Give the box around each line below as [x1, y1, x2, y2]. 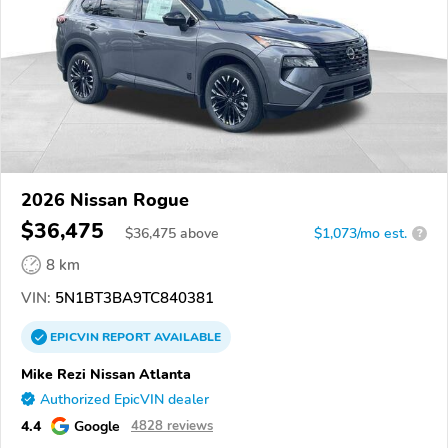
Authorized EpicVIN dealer [40, 389, 209, 409]
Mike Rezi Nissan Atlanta [21, 363, 191, 384]
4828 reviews [131, 416, 213, 435]
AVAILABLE [151, 328, 221, 345]
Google [74, 415, 120, 436]
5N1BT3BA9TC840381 [51, 287, 214, 308]
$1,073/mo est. [314, 223, 407, 243]
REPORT [102, 328, 151, 345]
